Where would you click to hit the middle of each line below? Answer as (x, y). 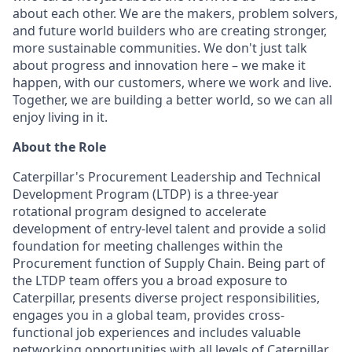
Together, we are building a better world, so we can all (172, 100)
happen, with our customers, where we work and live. (172, 82)
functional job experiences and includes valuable (157, 332)
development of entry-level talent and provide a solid (169, 229)
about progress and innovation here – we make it (159, 65)
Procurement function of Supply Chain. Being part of (169, 263)
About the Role (59, 147)
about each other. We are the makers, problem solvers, (175, 13)
